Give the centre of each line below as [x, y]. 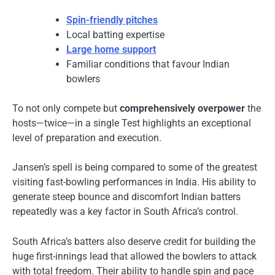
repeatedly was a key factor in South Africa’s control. [125, 212]
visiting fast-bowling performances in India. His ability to [134, 182]
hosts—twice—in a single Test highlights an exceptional [132, 123]
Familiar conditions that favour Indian [148, 64]
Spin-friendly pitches [112, 20]
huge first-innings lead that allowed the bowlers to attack [134, 256]
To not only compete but [66, 109]
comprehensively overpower [182, 109]
